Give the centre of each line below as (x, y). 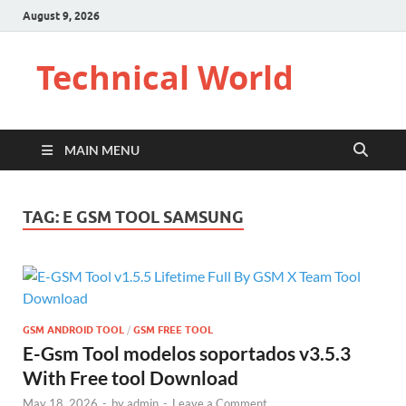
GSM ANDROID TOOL (73, 329)
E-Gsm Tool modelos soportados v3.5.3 (187, 353)
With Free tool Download (130, 377)
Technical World (165, 77)
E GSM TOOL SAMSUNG (153, 217)
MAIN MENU (102, 150)
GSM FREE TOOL (173, 329)
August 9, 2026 (61, 15)
